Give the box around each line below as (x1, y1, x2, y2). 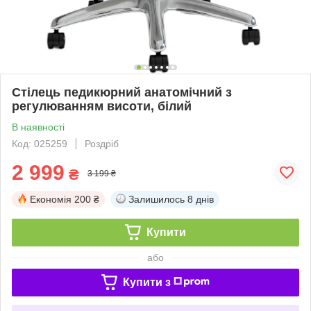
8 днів (187, 193, 214, 205)
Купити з (122, 276, 171, 288)
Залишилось (128, 193, 185, 205)
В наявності (12, 121, 65, 133)
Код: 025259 (12, 137, 67, 149)
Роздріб (85, 137, 119, 149)
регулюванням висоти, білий (12, 99, 192, 113)
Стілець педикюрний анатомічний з (12, 85, 232, 99)
